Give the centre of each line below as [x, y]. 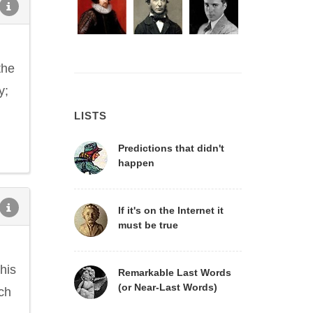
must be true [148, 225]
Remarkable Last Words [175, 272]
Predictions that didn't [171, 148]
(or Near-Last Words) [168, 287]
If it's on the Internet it [171, 210]
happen [136, 163]
